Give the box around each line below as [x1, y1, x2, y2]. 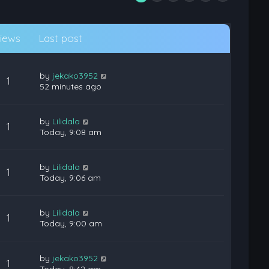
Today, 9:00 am [40, 218, 103, 229]
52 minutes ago [40, 81, 102, 92]
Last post [38, 32, 83, 44]
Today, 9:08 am [40, 127, 102, 138]
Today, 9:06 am [40, 172, 101, 183]
